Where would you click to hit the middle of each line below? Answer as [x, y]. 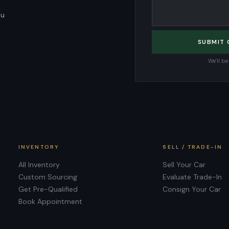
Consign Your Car [192, 189]
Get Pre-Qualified [48, 189]
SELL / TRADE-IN [193, 147]
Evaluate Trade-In [192, 177]
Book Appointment [50, 201]
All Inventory [39, 165]
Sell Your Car [184, 165]
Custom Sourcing [48, 177]
